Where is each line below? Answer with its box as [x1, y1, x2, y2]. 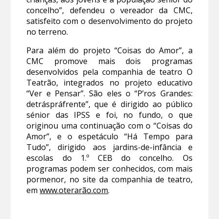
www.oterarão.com [40, 185, 109, 196]
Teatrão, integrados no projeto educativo [26, 77, 193, 88]
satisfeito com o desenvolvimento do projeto [26, 16, 193, 27]
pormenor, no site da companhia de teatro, [26, 174, 193, 185]
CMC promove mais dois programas [26, 56, 193, 67]
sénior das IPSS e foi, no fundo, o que [26, 109, 193, 121]
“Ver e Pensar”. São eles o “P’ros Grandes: [26, 88, 193, 99]
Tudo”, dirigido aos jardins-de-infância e [26, 142, 193, 153]
